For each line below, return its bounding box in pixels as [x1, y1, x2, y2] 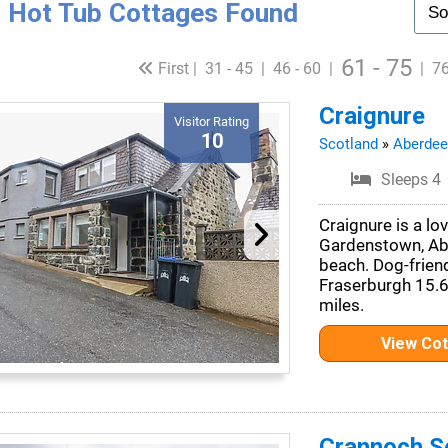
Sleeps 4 [381, 170, 442, 189]
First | [154, 58, 198, 78]
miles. [318, 295, 364, 315]
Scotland [318, 135, 378, 153]
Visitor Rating [174, 114, 250, 129]
